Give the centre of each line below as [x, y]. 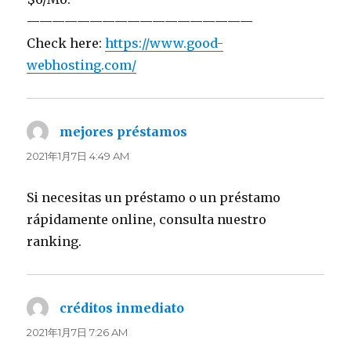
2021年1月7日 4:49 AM [78, 156]
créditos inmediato [122, 308]
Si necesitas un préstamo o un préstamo [154, 197]
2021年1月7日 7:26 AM [78, 332]
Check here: [66, 43]
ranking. [54, 241]
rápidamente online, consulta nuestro [147, 219]
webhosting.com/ [82, 65]
